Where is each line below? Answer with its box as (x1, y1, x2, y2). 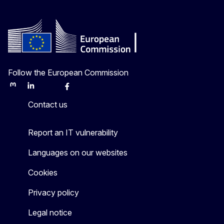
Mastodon (7, 85, 40, 94)
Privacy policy (28, 187, 79, 197)
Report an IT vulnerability (28, 127, 118, 137)
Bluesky (43, 85, 69, 94)
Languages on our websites (28, 147, 127, 157)
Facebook (61, 85, 95, 94)
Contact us (28, 99, 67, 109)
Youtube (79, 85, 107, 94)
